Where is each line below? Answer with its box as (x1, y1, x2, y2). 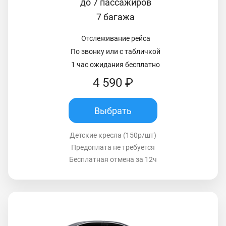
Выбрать (94, 105, 132, 116)
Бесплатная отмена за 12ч (69, 155, 157, 164)
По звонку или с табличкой (71, 47, 160, 56)
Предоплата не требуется (71, 143, 155, 152)
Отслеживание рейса (81, 34, 150, 43)
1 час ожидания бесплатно (71, 61, 160, 69)
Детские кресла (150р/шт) (70, 131, 156, 140)
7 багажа (96, 12, 135, 23)
